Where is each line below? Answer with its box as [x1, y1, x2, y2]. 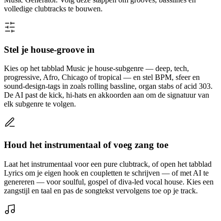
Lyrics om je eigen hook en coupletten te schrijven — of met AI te [4, 168, 209, 177]
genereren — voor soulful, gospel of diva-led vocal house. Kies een [4, 177, 214, 186]
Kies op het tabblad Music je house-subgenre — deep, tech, [4, 64, 189, 73]
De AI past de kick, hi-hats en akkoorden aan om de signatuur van [4, 91, 209, 100]
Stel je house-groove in [4, 44, 95, 55]
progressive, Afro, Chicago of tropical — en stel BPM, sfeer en [4, 73, 200, 82]
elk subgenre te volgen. [4, 100, 76, 109]
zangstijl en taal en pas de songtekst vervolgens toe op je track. [4, 186, 198, 195]
